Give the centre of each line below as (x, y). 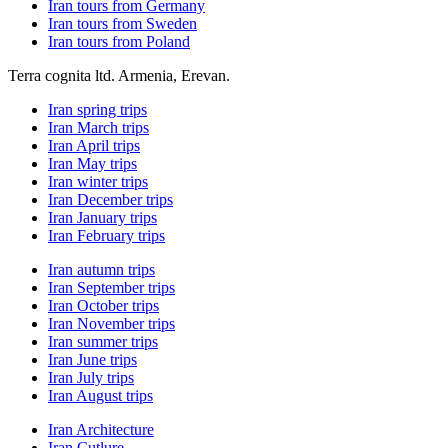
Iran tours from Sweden (122, 23)
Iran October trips (103, 305)
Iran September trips (111, 287)
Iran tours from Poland (119, 41)
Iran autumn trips (101, 269)
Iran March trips (98, 127)
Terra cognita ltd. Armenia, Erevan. (119, 75)
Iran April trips (94, 145)
